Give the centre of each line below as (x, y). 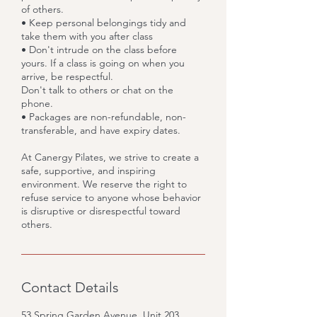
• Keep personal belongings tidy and (104, 23)
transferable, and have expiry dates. (101, 131)
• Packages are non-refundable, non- (104, 117)
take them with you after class (87, 36)
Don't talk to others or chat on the (97, 90)
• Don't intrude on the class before (99, 50)
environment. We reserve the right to (104, 184)
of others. (42, 10)
